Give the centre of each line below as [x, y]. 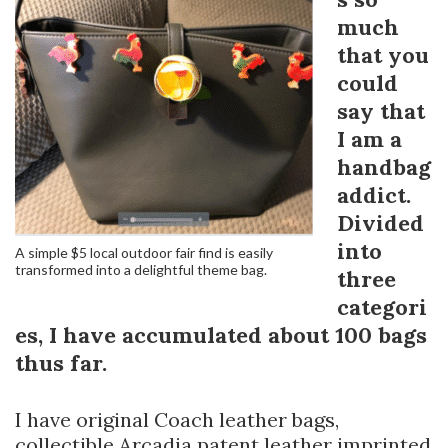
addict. [374, 195]
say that [381, 111]
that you [383, 55]
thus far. [61, 363]
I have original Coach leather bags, [177, 420]
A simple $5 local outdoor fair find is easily [144, 253]
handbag [384, 167]
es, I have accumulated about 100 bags [221, 335]
